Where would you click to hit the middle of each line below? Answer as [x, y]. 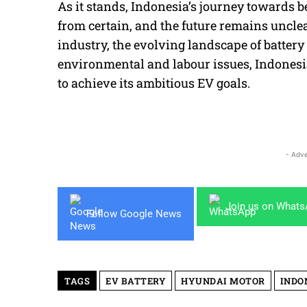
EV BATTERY [136, 281]
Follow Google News [134, 213]
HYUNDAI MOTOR [223, 281]
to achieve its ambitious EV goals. [154, 83]
